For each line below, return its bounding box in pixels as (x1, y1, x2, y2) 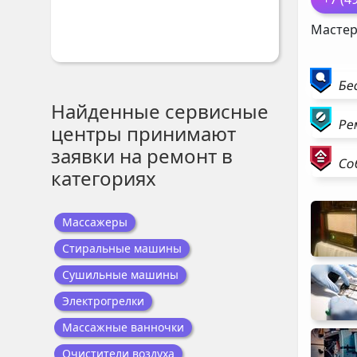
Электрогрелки (62, 293, 144, 308)
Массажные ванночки (62, 320, 184, 335)
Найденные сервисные (51, 98, 269, 124)
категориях (51, 165, 156, 191)
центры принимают (51, 120, 236, 147)
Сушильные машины (62, 267, 178, 282)
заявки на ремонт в (51, 143, 233, 169)
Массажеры (62, 214, 127, 229)
